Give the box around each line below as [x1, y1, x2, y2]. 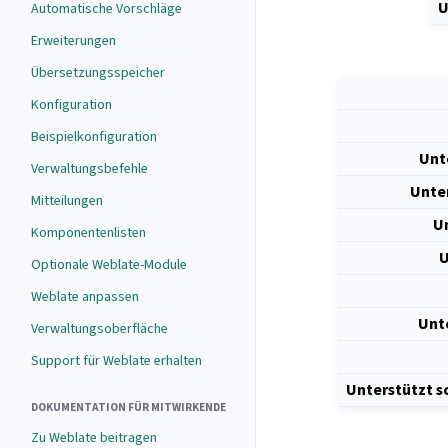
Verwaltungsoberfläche [31, 319, 168, 338]
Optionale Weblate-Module [31, 255, 187, 274]
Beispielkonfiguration [31, 127, 157, 146]
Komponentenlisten [31, 223, 146, 242]
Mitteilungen [31, 191, 103, 210]
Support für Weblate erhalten [31, 351, 202, 370]
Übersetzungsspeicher [31, 63, 165, 82]
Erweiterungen [31, 31, 116, 50]
